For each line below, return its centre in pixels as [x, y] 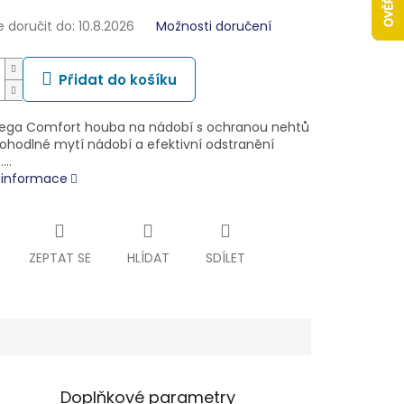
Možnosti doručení [213, 27]
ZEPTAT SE [60, 258]
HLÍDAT [148, 258]
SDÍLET [225, 258]
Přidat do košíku [117, 80]
